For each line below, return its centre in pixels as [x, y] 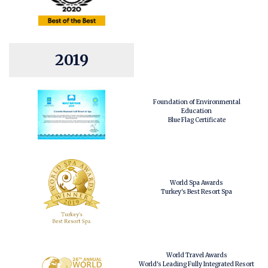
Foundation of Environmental [197, 102]
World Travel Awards [197, 255]
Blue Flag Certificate [197, 120]
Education [197, 111]
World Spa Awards [197, 183]
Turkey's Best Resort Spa [197, 192]
